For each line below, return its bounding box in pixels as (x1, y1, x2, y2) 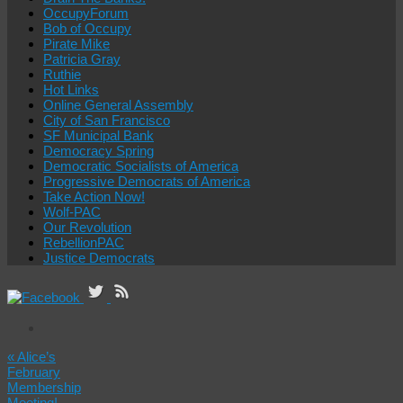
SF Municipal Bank (43, 128, 154, 143)
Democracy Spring (43, 143, 154, 158)
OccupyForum (43, 5, 129, 21)
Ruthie (43, 67, 81, 82)
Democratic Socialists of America (43, 158, 238, 174)
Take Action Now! (43, 189, 145, 204)
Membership (7, 380, 81, 395)
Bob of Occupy (43, 21, 131, 36)
